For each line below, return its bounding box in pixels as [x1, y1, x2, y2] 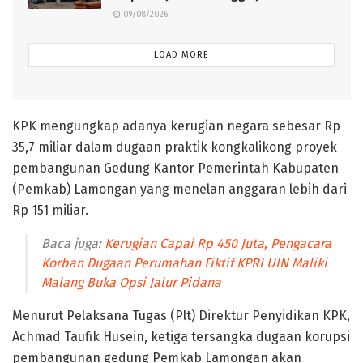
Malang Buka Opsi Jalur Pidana [41, 275, 221, 291]
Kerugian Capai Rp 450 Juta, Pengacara [105, 236, 331, 252]
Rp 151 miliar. [12, 203, 88, 219]
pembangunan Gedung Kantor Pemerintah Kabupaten [12, 160, 339, 177]
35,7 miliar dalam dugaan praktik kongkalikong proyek [12, 139, 337, 156]
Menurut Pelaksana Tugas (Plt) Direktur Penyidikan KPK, [12, 308, 350, 324]
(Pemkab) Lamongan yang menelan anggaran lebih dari [12, 181, 347, 198]
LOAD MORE [154, 49, 209, 61]
